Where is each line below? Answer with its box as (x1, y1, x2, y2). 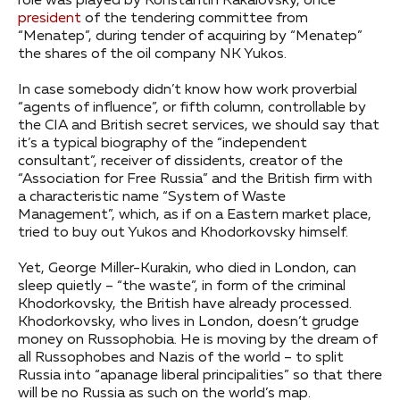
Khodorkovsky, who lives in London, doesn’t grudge (18, 314, 359, 329)
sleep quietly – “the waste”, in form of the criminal (18, 279, 346, 294)
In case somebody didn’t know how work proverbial (18, 82, 357, 97)
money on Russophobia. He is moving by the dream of (18, 332, 378, 347)
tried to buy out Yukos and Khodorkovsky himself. (18, 225, 348, 240)
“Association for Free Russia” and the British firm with (18, 171, 372, 187)
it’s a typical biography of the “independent (18, 136, 307, 151)
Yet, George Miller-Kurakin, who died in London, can (18, 261, 356, 276)
